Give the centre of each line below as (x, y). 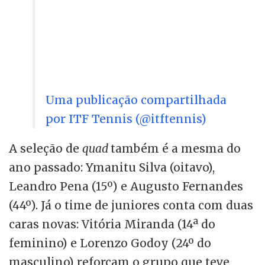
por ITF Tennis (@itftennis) (126, 119)
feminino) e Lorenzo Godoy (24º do (110, 243)
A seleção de (46, 149)
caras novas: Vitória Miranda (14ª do (112, 224)
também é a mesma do (176, 149)
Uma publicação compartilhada (136, 100)
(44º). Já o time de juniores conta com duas (131, 206)
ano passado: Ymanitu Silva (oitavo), (112, 168)
